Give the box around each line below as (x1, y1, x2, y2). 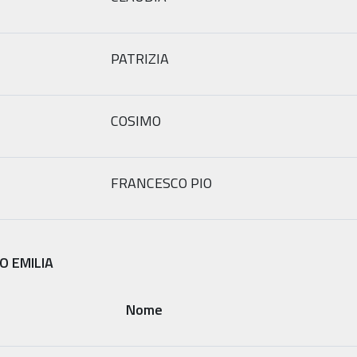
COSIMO (111, 109, 161, 131)
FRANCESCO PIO (111, 171, 212, 194)
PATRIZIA (111, 47, 169, 69)
